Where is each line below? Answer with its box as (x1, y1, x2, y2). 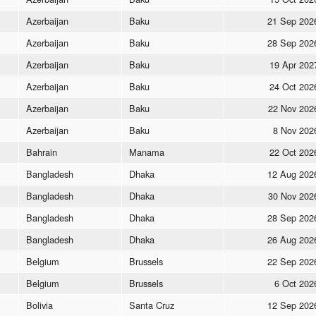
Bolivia (26, 298, 53, 312)
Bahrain (26, 145, 57, 159)
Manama (129, 145, 164, 159)
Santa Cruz (129, 298, 174, 312)
